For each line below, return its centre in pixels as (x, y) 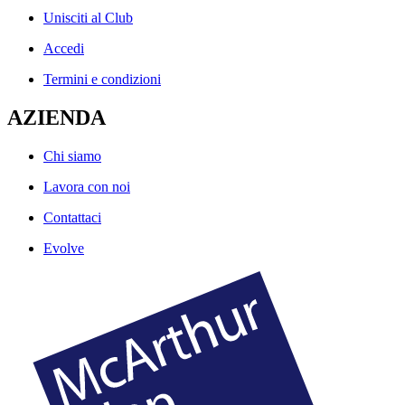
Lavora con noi (87, 186)
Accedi (64, 49)
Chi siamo (72, 155)
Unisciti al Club (88, 18)
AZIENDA (57, 118)
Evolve (64, 248)
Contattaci (72, 217)
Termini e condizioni (102, 80)
